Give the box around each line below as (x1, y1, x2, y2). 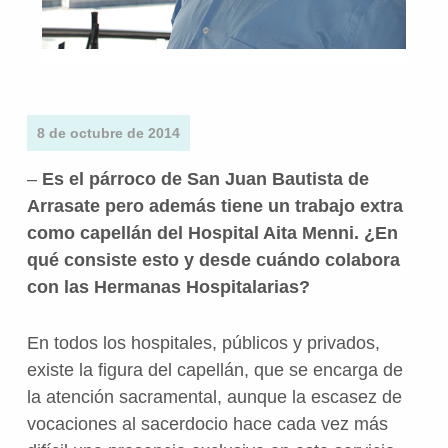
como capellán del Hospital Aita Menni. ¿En (26, 222, 398, 243)
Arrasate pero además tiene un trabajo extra (26, 195, 403, 216)
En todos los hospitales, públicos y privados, (26, 332, 380, 353)
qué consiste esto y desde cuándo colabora (26, 249, 400, 270)
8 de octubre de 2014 (36, 124, 180, 141)
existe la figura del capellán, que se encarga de (26, 359, 403, 380)
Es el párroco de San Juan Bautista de (41, 168, 369, 189)
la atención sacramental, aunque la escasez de (26, 386, 402, 407)
